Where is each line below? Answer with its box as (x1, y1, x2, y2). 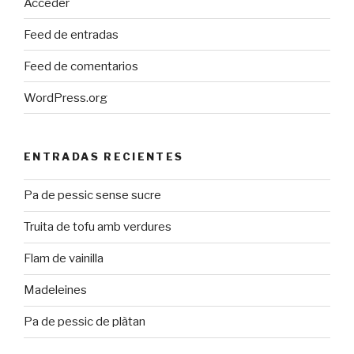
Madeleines (24, 283, 87, 298)
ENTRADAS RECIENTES (24, 150, 184, 164)
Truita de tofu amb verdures (24, 220, 171, 235)
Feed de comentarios (24, 58, 138, 73)
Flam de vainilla (24, 251, 104, 266)
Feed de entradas (24, 27, 119, 42)
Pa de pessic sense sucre (24, 188, 161, 203)
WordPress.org (24, 90, 107, 105)
